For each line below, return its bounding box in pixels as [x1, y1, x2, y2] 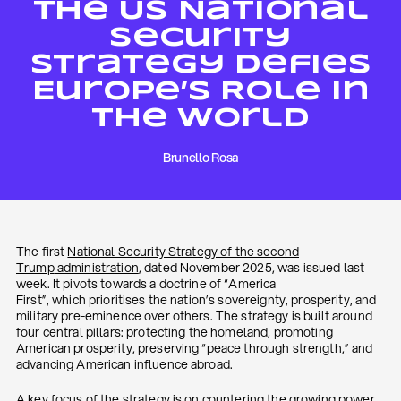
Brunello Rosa [162, 149, 239, 166]
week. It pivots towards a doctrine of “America [16, 275, 277, 293]
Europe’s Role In [31, 79, 370, 105]
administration [54, 259, 139, 277]
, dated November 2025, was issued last [138, 259, 365, 277]
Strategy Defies [30, 52, 371, 78]
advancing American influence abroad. [16, 355, 234, 373]
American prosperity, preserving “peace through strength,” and [16, 339, 373, 357]
